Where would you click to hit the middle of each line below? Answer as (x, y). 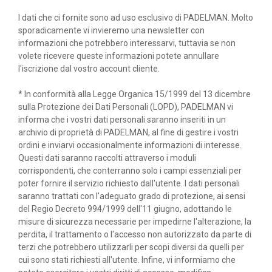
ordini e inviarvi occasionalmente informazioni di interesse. (130, 145)
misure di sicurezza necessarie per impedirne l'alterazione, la (135, 222)
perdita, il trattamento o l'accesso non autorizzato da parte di (135, 235)
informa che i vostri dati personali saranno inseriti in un (122, 120)
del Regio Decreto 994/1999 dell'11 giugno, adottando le (125, 209)
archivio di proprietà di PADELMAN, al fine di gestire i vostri (128, 133)
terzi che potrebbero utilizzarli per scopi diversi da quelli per (131, 247)
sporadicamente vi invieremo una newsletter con (111, 31)
